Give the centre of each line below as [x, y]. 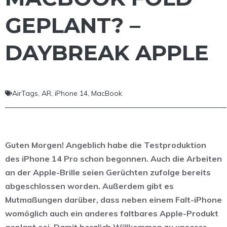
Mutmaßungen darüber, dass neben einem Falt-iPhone [113, 199]
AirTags [25, 93]
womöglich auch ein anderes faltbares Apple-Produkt [112, 213]
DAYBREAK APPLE [107, 52]
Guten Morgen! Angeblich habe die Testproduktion [106, 145]
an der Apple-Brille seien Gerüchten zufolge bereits [108, 172]
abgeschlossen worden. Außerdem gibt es [89, 186]
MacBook [107, 93]
